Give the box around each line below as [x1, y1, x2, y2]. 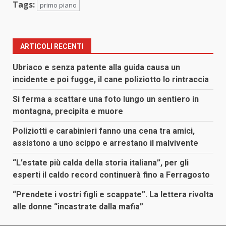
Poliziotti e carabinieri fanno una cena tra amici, [13, 126, 195, 136]
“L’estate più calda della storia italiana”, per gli [13, 158, 189, 168]
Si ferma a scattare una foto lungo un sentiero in [13, 94, 199, 104]
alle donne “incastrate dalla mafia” [13, 202, 143, 212]
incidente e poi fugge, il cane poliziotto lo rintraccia [13, 75, 209, 85]
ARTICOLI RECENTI [20, 42, 84, 51]
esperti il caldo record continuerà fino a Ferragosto [13, 170, 210, 180]
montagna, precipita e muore [13, 106, 123, 117]
